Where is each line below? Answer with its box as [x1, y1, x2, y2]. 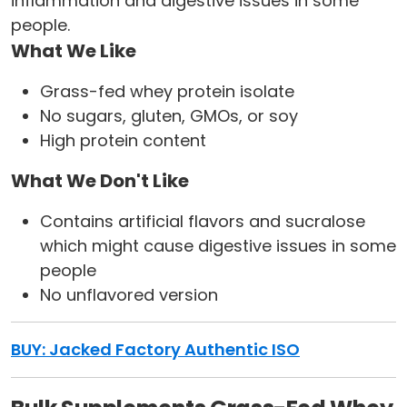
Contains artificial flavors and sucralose [40, 210, 365, 233]
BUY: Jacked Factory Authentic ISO [11, 338, 300, 362]
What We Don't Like [11, 168, 189, 194]
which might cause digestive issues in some [40, 234, 396, 258]
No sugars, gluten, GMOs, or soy [40, 104, 298, 128]
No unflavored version [40, 283, 218, 307]
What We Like [11, 38, 136, 65]
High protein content [40, 129, 206, 153]
